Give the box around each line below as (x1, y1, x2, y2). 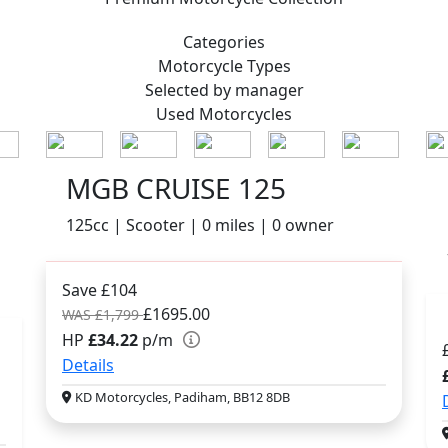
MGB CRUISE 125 (66, 169, 286, 208)
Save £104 (62, 279, 137, 302)
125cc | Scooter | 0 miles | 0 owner (66, 214, 334, 237)
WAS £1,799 (62, 305, 143, 325)
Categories (183, 30, 265, 53)
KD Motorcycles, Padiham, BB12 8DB (72, 388, 290, 407)
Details (62, 354, 114, 377)
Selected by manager (144, 78, 304, 101)
